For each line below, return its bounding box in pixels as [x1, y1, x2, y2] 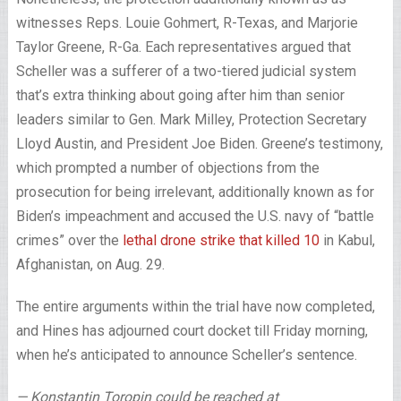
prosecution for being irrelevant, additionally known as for [15, 183, 374, 200]
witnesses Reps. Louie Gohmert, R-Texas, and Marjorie [15, 14, 358, 31]
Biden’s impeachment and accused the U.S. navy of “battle [15, 208, 374, 225]
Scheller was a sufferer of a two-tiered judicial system [15, 63, 356, 80]
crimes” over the [15, 232, 123, 249]
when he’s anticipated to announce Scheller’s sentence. [15, 346, 357, 363]
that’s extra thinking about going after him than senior [15, 87, 345, 104]
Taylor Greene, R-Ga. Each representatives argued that [15, 38, 351, 55]
